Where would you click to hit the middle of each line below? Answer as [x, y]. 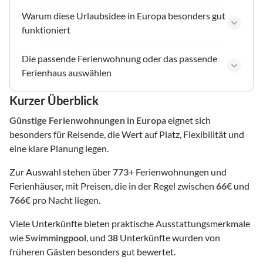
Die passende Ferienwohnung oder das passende [119, 59]
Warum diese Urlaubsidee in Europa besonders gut [124, 16]
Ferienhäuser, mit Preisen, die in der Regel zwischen [113, 186]
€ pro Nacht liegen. [63, 200]
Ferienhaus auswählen [67, 73]
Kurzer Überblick [54, 101]
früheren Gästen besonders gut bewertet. [92, 252]
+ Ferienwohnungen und [178, 172]
